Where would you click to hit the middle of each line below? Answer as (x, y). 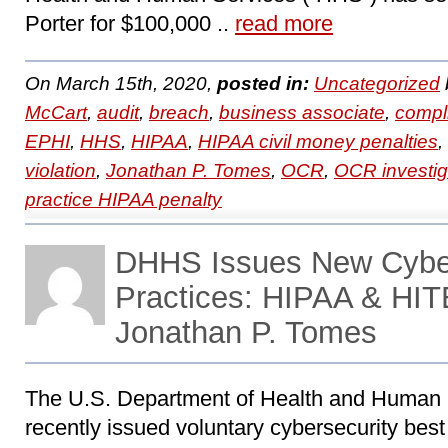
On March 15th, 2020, (121, 83)
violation (60, 170)
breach (179, 112)
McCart (56, 112)
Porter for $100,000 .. (130, 23)
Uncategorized (377, 83)
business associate (302, 112)
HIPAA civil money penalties (318, 141)
